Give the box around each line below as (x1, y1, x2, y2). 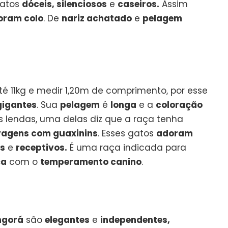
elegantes (45, 213, 90, 226)
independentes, (100, 213, 170, 226)
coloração (156, 98, 203, 111)
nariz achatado (62, 12, 132, 24)
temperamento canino (40, 155, 141, 168)
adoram (156, 127, 193, 139)
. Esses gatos (98, 127, 156, 139)
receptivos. (16, 141, 67, 154)
